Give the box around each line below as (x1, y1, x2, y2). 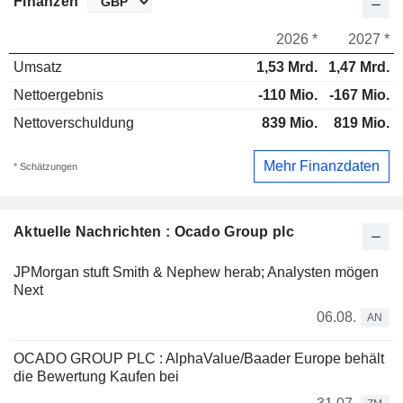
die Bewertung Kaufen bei (13, 368, 179, 384)
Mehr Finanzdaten (264, 157, 380, 174)
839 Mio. (262, 115, 318, 131)
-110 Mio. (258, 87, 318, 103)
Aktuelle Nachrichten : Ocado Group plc (13, 223, 294, 239)
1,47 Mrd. (328, 59, 390, 76)
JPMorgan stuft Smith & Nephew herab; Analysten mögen (13, 264, 379, 280)
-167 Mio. (329, 87, 390, 103)
